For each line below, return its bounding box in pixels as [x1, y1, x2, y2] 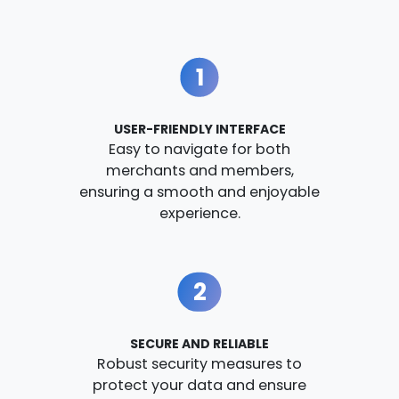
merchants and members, [105, 160, 294, 182]
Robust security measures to [97, 354, 302, 375]
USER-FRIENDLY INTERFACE [113, 120, 286, 139]
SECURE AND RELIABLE [130, 335, 269, 354]
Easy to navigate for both [109, 139, 290, 160]
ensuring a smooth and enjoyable [79, 182, 320, 203]
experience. [159, 203, 240, 224]
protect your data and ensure [93, 375, 306, 396]
